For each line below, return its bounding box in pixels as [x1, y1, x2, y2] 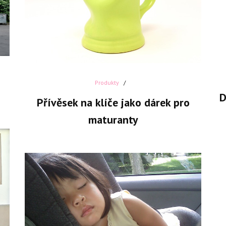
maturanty [88, 112, 138, 127]
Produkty [94, 79, 119, 87]
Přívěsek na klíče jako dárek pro [36, 95, 190, 110]
